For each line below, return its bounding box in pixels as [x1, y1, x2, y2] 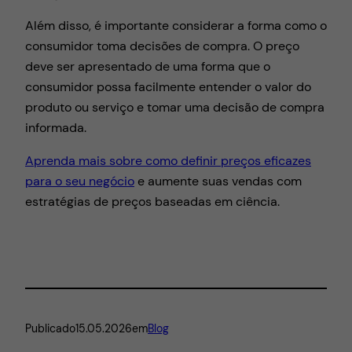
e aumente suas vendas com [134, 173, 302, 190]
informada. [25, 119, 86, 136]
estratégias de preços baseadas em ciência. [25, 193, 280, 211]
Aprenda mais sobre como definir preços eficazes [25, 152, 311, 170]
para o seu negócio [25, 173, 134, 190]
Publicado [25, 321, 75, 335]
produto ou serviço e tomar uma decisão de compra [25, 98, 324, 115]
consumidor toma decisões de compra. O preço [25, 37, 299, 54]
